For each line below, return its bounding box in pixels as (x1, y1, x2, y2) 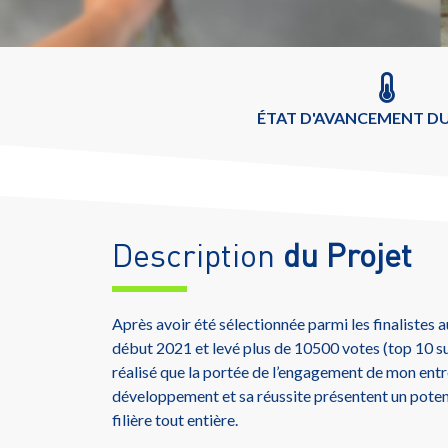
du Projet (283, 234, 412, 274)
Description (112, 234, 283, 274)
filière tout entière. (112, 409, 238, 429)
